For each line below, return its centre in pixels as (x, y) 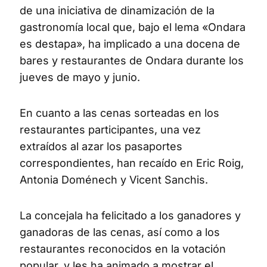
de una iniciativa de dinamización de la (117, 10)
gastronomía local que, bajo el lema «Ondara (133, 27)
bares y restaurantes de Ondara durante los (132, 60)
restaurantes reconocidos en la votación (123, 249)
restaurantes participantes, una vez (110, 129)
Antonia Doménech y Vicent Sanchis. (114, 179)
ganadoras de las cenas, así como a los (120, 232)
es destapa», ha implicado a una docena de (130, 44)
